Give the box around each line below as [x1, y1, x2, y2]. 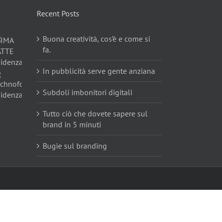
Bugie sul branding [42, 141, 107, 151]
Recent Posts [36, 8, 79, 18]
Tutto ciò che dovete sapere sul [42, 109, 148, 118]
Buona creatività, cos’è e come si [42, 34, 150, 44]
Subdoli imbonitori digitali [42, 87, 132, 97]
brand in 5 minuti [42, 119, 101, 129]
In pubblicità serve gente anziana [42, 66, 155, 76]
